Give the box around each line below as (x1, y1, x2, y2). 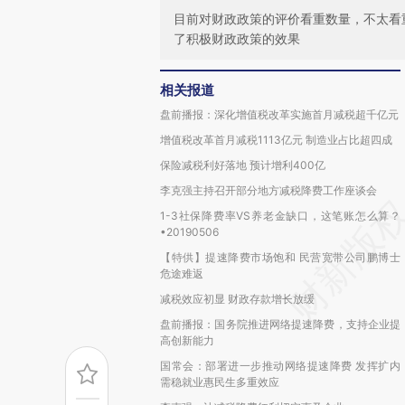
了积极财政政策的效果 (174, 31, 300, 46)
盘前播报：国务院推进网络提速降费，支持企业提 (160, 317, 400, 331)
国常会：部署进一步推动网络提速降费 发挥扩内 (160, 359, 400, 372)
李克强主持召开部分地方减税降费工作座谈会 (160, 184, 377, 197)
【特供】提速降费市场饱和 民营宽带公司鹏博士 (160, 250, 400, 264)
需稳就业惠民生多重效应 (160, 375, 279, 389)
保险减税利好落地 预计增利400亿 (160, 158, 325, 172)
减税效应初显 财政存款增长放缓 (160, 292, 315, 306)
